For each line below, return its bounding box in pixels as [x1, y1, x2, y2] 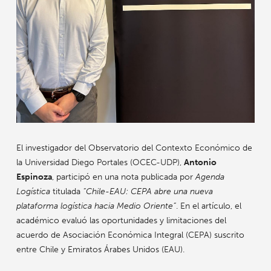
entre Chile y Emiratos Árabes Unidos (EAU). [16, 244, 184, 255]
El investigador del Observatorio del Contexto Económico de [16, 143, 252, 154]
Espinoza [16, 172, 52, 183]
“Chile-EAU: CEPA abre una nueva [82, 186, 213, 197]
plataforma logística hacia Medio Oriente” [16, 201, 176, 212]
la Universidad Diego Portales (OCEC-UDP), [16, 157, 184, 168]
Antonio [183, 157, 217, 168]
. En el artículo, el [175, 201, 241, 212]
